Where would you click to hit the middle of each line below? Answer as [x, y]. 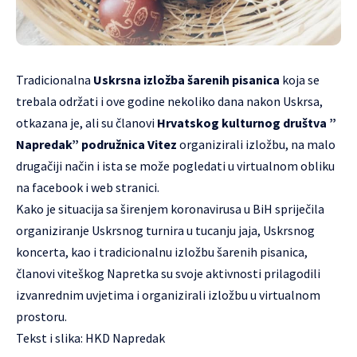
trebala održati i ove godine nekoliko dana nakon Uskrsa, [169, 101]
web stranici [124, 187]
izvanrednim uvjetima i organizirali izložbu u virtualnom [168, 295]
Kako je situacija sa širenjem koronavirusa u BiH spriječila [170, 209]
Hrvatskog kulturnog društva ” [247, 123]
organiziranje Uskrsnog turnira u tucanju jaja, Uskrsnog [165, 230]
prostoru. [41, 316]
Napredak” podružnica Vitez [96, 144]
